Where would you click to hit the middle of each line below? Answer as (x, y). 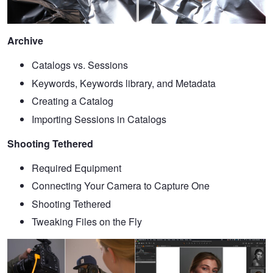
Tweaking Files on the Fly (87, 222)
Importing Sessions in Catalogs (99, 119)
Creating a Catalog (73, 101)
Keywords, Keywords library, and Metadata (124, 83)
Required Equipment (76, 168)
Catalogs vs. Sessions (80, 65)
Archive (25, 40)
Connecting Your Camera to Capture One (121, 186)
